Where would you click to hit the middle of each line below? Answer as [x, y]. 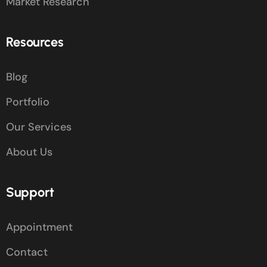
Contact [27, 252]
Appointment [39, 227]
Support [30, 193]
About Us [29, 152]
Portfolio [28, 102]
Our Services [39, 127]
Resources [35, 42]
